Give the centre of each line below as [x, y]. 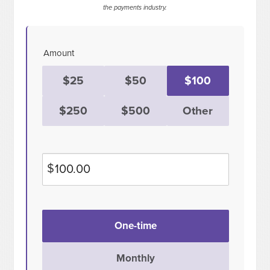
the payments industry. [135, 8]
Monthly [135, 259]
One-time [135, 226]
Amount [59, 53]
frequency [61, 228]
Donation [60, 215]
